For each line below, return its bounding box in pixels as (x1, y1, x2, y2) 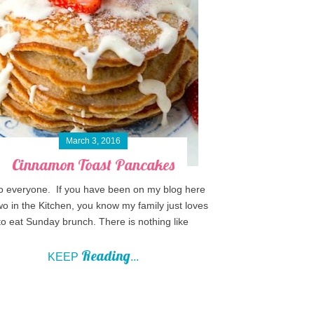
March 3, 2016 (66, 136, 121, 146)
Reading (81, 247, 131, 265)
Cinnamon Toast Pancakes (12, 155, 175, 175)
